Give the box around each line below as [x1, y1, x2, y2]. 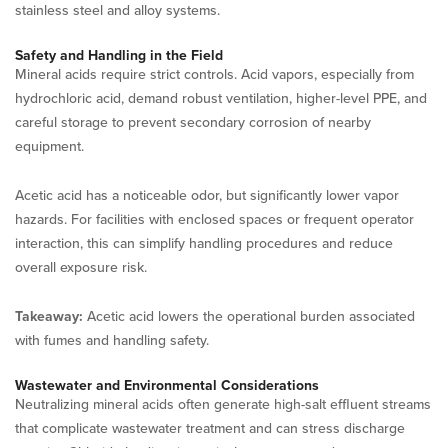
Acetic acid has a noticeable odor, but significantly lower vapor [15, 186, 399, 204]
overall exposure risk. [15, 258, 147, 276]
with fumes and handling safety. [15, 331, 209, 349]
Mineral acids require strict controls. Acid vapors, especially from [15, 65, 414, 83]
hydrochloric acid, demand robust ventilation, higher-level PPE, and [15, 89, 427, 107]
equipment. [15, 137, 84, 155]
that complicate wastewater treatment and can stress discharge [15, 419, 405, 437]
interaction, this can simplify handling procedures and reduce [15, 234, 393, 252]
